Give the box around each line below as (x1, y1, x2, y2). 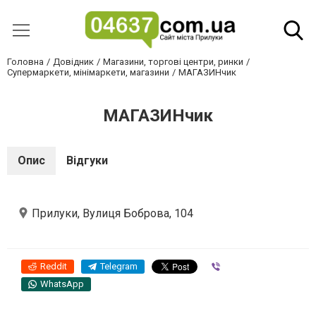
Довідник (53, 56, 94, 67)
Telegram (100, 261, 138, 272)
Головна (7, 56, 44, 67)
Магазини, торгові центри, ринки (103, 56, 243, 67)
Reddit (40, 261, 67, 272)
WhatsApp (40, 279, 84, 289)
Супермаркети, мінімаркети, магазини (7, 67, 169, 78)
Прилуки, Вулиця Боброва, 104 (32, 207, 193, 220)
